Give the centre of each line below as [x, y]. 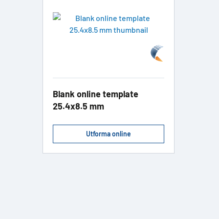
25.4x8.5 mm [78, 106]
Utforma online [109, 134]
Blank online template [96, 94]
